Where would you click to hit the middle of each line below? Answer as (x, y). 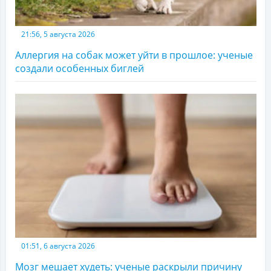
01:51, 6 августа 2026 (58, 246)
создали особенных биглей (80, 68)
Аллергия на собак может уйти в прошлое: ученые (134, 55)
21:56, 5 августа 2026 (58, 34)
